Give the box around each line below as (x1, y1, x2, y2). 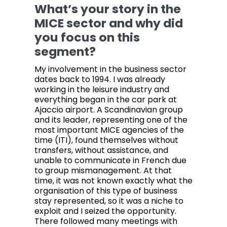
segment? (34, 43, 111, 60)
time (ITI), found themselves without (34, 134, 178, 146)
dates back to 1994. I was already (34, 73, 165, 86)
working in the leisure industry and (34, 84, 169, 96)
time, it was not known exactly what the (34, 175, 193, 187)
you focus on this (34, 29, 140, 46)
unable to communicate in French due (34, 155, 186, 167)
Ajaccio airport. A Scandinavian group (34, 104, 183, 116)
